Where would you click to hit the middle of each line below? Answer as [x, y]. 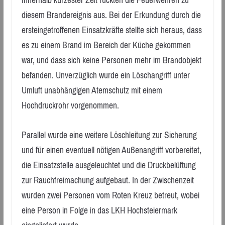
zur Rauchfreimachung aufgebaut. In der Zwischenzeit [107, 180]
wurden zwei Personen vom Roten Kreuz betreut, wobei [110, 195]
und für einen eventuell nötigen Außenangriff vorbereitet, [111, 150]
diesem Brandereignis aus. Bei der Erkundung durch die [111, 15]
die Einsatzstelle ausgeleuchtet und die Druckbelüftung [108, 165]
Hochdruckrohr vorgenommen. [70, 106]
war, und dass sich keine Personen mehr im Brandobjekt [111, 61]
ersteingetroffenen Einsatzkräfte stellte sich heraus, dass [111, 30]
